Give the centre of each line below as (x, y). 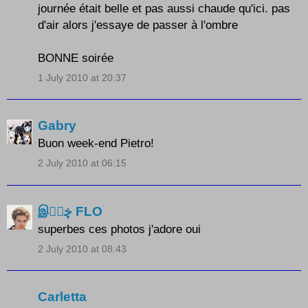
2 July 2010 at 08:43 (82, 249)
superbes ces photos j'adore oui (119, 229)
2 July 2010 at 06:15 (82, 163)
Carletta (62, 297)
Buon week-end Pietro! (96, 143)
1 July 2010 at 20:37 (82, 77)
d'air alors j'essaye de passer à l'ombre (138, 24)
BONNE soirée (76, 57)
